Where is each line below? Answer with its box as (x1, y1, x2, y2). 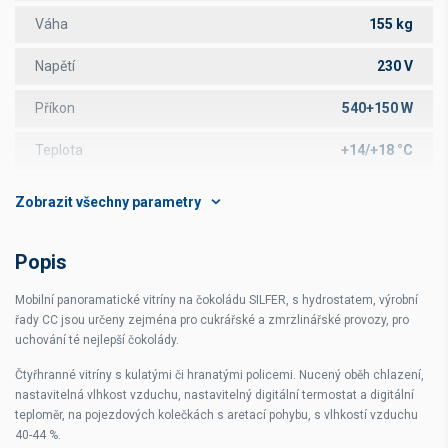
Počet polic (35, 226, 104, 242)
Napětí (35, 58, 75, 74)
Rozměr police (35, 268, 125, 284)
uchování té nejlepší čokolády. (15, 333, 179, 347)
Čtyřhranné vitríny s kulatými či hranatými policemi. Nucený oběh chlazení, (15, 368, 424, 382)
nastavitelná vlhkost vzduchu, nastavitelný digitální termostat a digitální (15, 388, 414, 402)
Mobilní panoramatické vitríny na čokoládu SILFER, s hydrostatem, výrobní (15, 293, 418, 307)
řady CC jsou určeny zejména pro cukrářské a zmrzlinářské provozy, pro (15, 313, 409, 327)
